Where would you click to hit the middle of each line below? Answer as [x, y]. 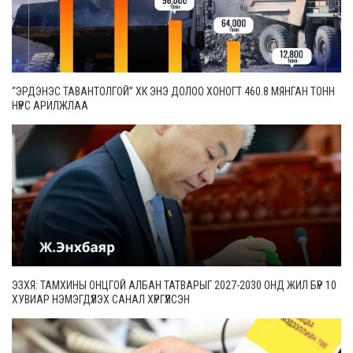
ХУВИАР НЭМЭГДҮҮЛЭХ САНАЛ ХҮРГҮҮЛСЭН [101, 299]
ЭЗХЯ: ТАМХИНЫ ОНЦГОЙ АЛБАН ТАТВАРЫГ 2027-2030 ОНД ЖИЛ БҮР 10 [174, 285]
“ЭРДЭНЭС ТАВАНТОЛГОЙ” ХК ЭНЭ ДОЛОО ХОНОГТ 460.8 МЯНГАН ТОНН [173, 91]
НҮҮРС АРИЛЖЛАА [50, 105]
